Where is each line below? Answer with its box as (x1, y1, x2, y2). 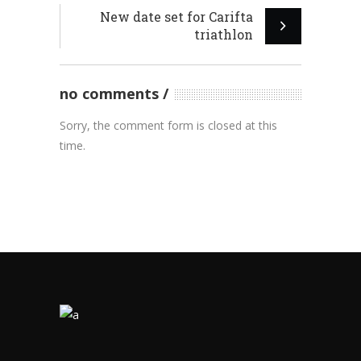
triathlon (194, 25, 253, 43)
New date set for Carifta (100, 7, 253, 25)
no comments (60, 83, 159, 103)
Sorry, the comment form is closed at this (60, 117, 277, 133)
